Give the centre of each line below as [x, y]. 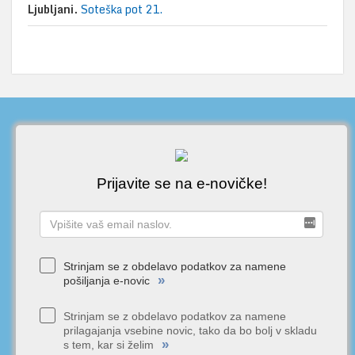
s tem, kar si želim [109, 344]
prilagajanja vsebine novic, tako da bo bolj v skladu [190, 330]
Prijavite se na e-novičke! [181, 183]
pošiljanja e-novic [107, 280]
